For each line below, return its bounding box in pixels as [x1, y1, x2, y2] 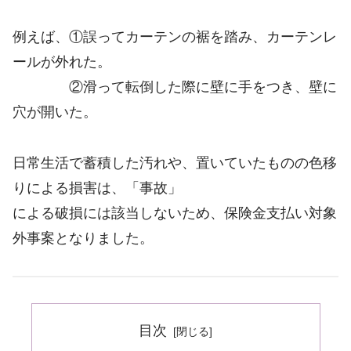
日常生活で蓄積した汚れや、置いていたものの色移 [13, 154, 337, 171]
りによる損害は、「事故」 [13, 179, 182, 196]
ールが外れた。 [13, 54, 111, 71]
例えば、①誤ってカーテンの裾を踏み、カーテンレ [13, 29, 337, 45]
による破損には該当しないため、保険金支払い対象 [13, 204, 337, 221]
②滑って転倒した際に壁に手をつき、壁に [13, 79, 337, 96]
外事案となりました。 [13, 230, 154, 246]
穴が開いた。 [13, 104, 97, 121]
